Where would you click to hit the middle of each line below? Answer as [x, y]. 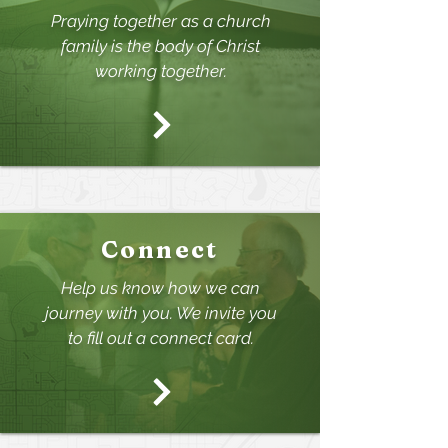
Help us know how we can [160, 288]
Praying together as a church [160, 21]
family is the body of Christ [160, 46]
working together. [160, 71]
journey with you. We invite [146, 313]
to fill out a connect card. [160, 338]
